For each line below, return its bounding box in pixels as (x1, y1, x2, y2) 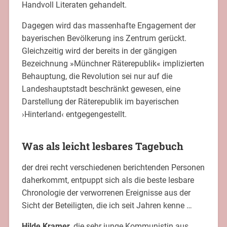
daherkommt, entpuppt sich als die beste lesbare (21, 175, 194, 185)
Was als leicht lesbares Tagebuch (21, 139, 183, 153)
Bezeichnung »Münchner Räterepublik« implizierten (21, 59, 204, 69)
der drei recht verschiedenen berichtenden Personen (21, 163, 205, 173)
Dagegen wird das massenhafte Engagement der (21, 21, 196, 31)
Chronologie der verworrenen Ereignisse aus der (21, 188, 191, 198)
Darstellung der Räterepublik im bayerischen (21, 97, 179, 107)
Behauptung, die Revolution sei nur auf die (21, 71, 172, 82)
